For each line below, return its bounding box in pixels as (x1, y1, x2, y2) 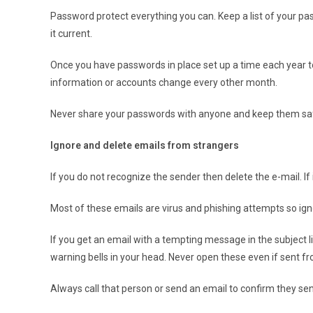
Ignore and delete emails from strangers (50, 139, 239, 151)
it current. (50, 27, 92, 39)
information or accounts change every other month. (50, 76, 277, 88)
